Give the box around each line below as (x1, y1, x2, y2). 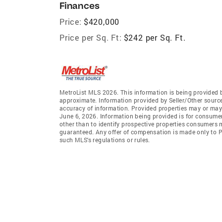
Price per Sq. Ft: (59, 32, 122, 43)
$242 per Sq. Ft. (123, 32, 186, 43)
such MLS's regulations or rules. (59, 135, 150, 144)
